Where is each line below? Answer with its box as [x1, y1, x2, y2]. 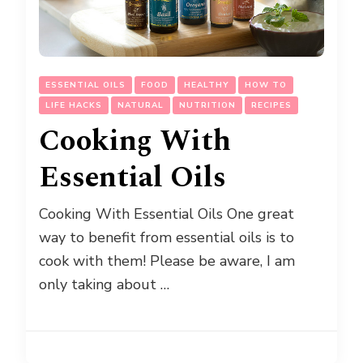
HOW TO [245, 79, 287, 91]
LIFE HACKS [45, 99, 102, 111]
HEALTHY [184, 79, 229, 91]
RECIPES [251, 99, 292, 111]
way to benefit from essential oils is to [39, 227, 294, 247]
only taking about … [39, 274, 169, 294]
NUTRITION [179, 99, 236, 111]
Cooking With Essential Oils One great [39, 203, 294, 224]
